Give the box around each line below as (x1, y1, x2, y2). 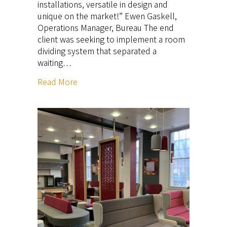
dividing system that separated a (37, 44, 157, 57)
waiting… (37, 56, 71, 68)
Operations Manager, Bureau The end (37, 21, 174, 33)
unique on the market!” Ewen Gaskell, (37, 9, 177, 22)
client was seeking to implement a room (37, 32, 185, 45)
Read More (37, 75, 78, 88)
